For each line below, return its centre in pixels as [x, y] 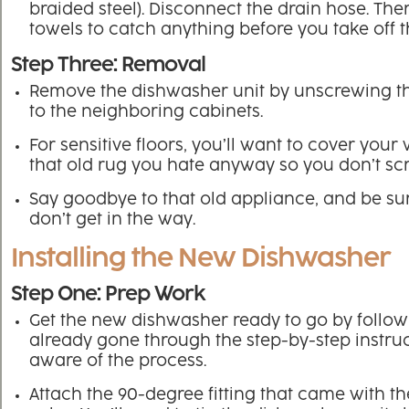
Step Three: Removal [108, 66]
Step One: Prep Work [108, 295]
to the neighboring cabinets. [146, 113]
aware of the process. [118, 362]
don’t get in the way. [112, 220]
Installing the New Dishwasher [201, 259]
